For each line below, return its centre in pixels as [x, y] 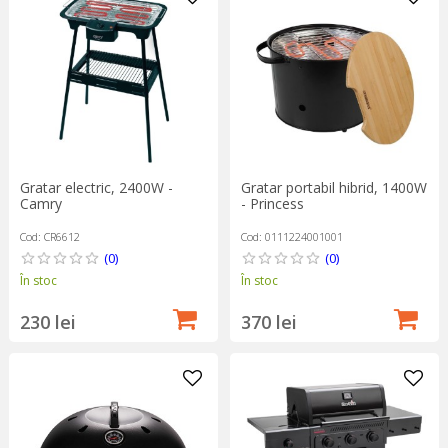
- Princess [272, 203]
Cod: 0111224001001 [291, 236]
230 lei [47, 321]
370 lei [268, 321]
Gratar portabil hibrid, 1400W [333, 187]
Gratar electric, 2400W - [96, 187]
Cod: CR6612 [49, 236]
